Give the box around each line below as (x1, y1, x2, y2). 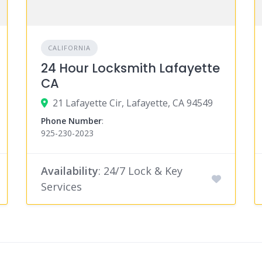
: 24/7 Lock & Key (98, 164, 182, 178)
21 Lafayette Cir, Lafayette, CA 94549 (52, 96, 213, 110)
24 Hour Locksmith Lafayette (40, 60, 220, 77)
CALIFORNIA (47, 43, 91, 53)
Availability (40, 164, 98, 178)
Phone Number (40, 115, 102, 127)
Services (40, 180, 82, 194)
